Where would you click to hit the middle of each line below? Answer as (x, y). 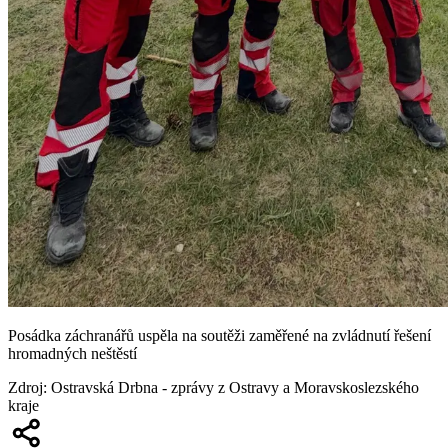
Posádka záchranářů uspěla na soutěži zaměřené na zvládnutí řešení (219, 335)
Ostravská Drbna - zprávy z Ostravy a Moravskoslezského (235, 387)
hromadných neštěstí (72, 353)
